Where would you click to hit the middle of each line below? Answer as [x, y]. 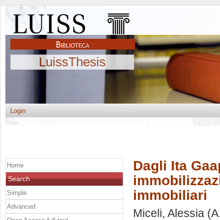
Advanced [21, 206]
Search [19, 179]
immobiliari [170, 195]
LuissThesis [72, 62]
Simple [17, 192]
